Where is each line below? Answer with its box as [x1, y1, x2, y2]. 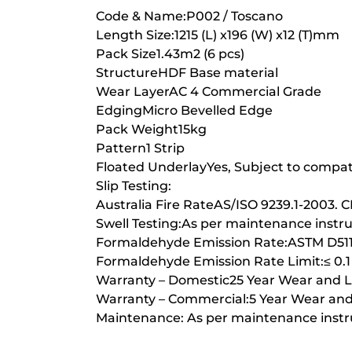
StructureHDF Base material [96, 65, 278, 81]
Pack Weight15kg [96, 122, 207, 137]
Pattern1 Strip [96, 141, 185, 156]
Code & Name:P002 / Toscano [96, 9, 283, 24]
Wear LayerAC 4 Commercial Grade [96, 84, 321, 100]
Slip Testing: [96, 178, 171, 194]
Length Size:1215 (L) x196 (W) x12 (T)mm [96, 27, 339, 43]
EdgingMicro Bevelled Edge [96, 103, 273, 119]
